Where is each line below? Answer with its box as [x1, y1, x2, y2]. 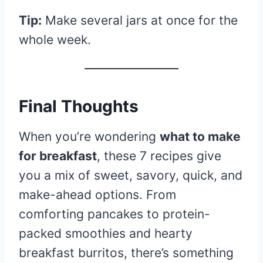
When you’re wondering [19, 129, 160, 144]
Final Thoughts [19, 96, 139, 116]
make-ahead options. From [19, 187, 176, 202]
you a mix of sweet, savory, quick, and [19, 167, 242, 183]
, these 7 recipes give [97, 148, 221, 163]
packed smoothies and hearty [19, 225, 193, 241]
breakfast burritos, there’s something [19, 245, 234, 260]
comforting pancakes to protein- [19, 206, 210, 221]
